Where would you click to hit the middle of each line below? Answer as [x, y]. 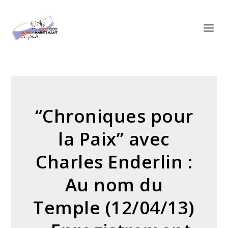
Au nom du [114, 184]
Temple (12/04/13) [114, 207]
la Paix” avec [114, 139]
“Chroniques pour [114, 116]
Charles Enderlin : [114, 162]
